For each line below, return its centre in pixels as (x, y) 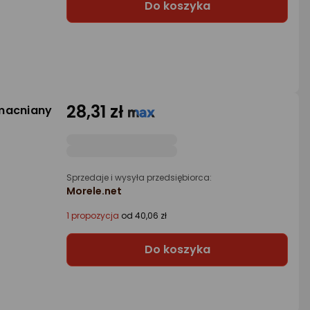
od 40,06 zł (143, 215)
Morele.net (94, 191)
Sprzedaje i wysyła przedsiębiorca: (139, 177)
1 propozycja (93, 215)
